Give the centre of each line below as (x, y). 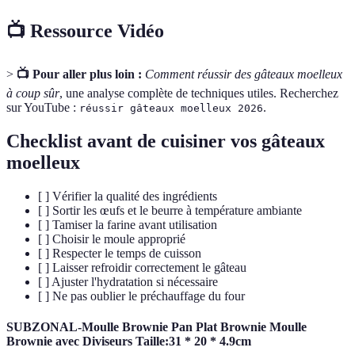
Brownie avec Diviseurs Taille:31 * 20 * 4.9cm (129, 341)
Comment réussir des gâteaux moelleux (244, 74)
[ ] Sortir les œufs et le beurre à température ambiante (170, 210)
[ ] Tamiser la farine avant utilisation (128, 224)
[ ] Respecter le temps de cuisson (120, 253)
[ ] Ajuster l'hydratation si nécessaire (128, 281)
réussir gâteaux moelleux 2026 (171, 108)
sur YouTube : (43, 107)
